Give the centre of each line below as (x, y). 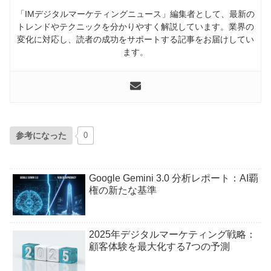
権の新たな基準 (123, 190)
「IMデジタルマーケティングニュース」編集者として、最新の (135, 14)
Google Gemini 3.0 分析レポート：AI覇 (174, 178)
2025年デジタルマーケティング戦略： (172, 234)
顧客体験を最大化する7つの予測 (159, 246)
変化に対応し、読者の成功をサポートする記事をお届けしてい (135, 39)
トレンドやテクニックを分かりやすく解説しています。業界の (135, 26)
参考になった (41, 135)
